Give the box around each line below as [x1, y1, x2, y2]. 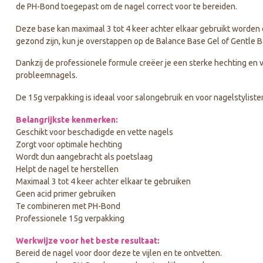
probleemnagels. [16, 70, 77, 80]
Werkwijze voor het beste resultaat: [16, 235, 160, 245]
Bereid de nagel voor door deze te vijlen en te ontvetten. [16, 248, 222, 258]
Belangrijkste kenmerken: [16, 114, 118, 124]
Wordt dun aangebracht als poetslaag [16, 151, 153, 161]
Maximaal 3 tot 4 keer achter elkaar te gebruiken [16, 176, 191, 186]
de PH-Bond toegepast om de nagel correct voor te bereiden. [16, 1, 237, 11]
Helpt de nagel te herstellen [16, 164, 119, 174]
